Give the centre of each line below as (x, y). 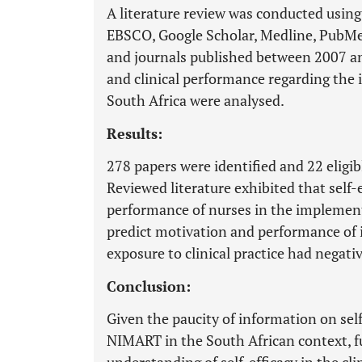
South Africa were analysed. (196, 100)
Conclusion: (149, 286)
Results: (135, 133)
